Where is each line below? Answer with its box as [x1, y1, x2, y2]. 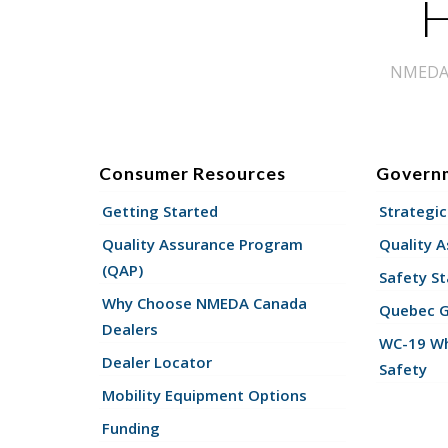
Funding [101, 417, 160, 438]
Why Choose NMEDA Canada [101, 292, 307, 313]
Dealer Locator [101, 351, 212, 372]
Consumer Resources [98, 162, 286, 184]
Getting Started [101, 200, 218, 221]
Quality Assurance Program [101, 233, 303, 254]
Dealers [101, 318, 158, 339]
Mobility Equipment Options [101, 384, 307, 405]
